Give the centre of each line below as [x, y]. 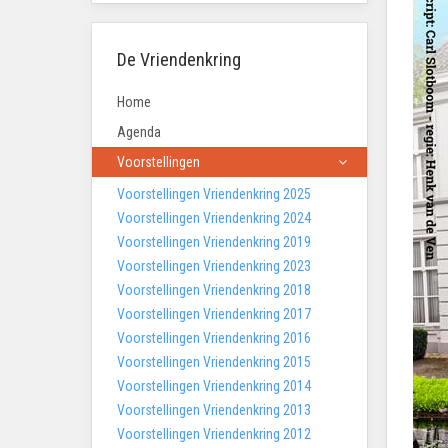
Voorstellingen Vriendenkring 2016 [214, 337]
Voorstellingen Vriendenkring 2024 [214, 217]
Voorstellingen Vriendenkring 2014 [214, 385]
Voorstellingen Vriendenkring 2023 [214, 265]
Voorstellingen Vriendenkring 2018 [214, 289]
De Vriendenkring [179, 59]
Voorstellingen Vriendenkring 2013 [214, 409]
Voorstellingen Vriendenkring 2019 [214, 241]
